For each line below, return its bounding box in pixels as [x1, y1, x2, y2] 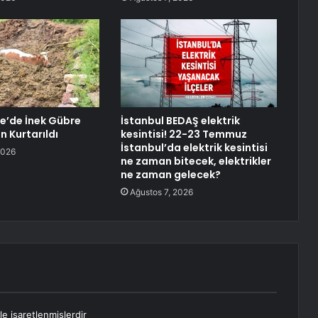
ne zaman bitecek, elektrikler [120, 154, 271, 169]
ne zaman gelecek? [120, 168, 221, 182]
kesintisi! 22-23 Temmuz [120, 127, 247, 142]
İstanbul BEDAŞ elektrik [120, 114, 240, 128]
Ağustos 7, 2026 [129, 187, 193, 198]
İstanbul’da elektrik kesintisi [120, 141, 268, 155]
